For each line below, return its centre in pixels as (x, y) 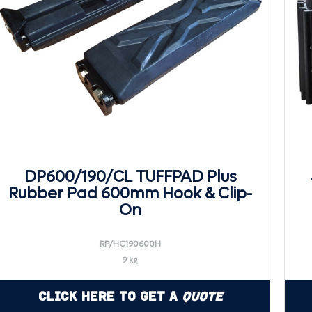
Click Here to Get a (110, 296)
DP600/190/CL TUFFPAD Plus (130, 177)
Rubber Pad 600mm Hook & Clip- (130, 194)
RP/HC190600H (130, 244)
